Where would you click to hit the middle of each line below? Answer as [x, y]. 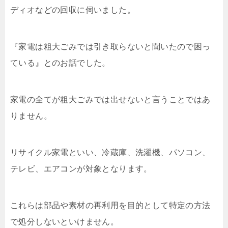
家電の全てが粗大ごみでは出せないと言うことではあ [110, 99]
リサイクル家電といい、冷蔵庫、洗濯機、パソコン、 [110, 152]
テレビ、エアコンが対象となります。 [81, 168]
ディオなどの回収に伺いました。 [73, 10]
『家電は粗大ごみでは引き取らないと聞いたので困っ [110, 46]
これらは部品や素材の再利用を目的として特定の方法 [110, 205]
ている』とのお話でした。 [60, 63]
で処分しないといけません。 [65, 221]
